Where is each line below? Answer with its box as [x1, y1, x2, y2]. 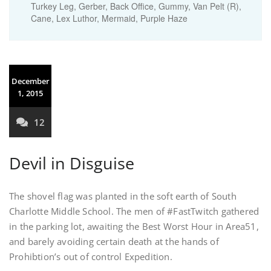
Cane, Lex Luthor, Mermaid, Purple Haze [31, 12, 188, 24]
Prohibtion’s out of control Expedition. [9, 250, 172, 263]
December [11, 76, 50, 87]
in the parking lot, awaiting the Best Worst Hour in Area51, [9, 220, 259, 232]
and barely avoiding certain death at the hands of [9, 235, 219, 247]
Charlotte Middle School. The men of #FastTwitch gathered [9, 205, 260, 217]
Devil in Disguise [9, 152, 134, 174]
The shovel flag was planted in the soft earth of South [9, 190, 237, 202]
